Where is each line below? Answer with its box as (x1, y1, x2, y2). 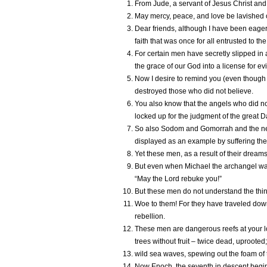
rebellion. (135, 212, 165, 221)
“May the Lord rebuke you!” (135, 175, 222, 184)
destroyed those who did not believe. (135, 87, 253, 96)
